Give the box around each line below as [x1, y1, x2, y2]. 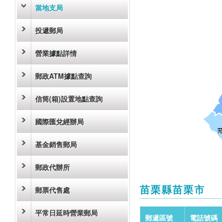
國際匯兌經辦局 [35, 116, 84, 126]
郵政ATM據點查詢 [35, 71, 92, 81]
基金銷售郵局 [35, 139, 77, 149]
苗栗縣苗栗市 [140, 182, 205, 196]
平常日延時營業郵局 [35, 208, 98, 218]
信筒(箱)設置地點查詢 [35, 94, 103, 104]
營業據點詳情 [35, 48, 77, 58]
